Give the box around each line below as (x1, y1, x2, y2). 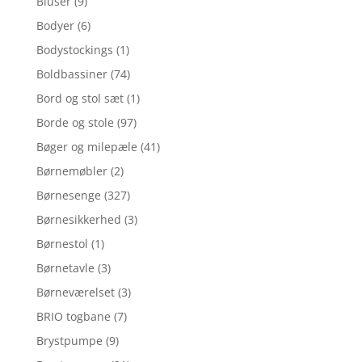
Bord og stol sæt (36, 90, 124, 106)
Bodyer (36, 17, 74, 33)
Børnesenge (36, 187, 101, 203)
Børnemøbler (36, 162, 107, 179)
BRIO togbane (36, 308, 111, 324)
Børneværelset (36, 284, 115, 300)
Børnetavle (36, 259, 95, 276)
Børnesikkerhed (36, 211, 121, 227)
